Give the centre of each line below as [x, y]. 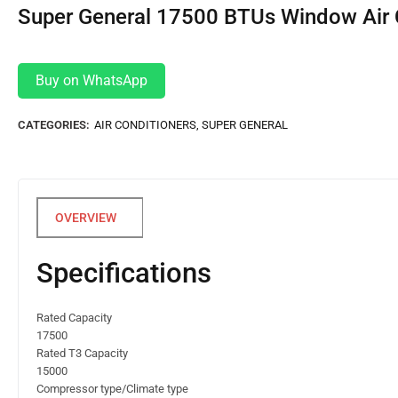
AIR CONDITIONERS [145, 125]
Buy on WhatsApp [92, 81]
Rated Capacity [74, 318]
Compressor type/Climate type [112, 389]
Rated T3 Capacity [82, 354]
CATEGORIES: [54, 125]
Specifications [124, 274]
